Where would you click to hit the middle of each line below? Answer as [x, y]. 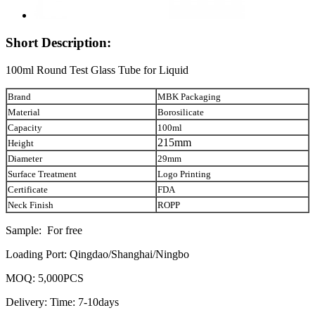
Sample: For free [44, 230]
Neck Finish [31, 205]
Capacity [25, 127]
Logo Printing [184, 174]
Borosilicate [181, 112]
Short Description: [58, 42]
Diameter [25, 158]
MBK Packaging [189, 96]
